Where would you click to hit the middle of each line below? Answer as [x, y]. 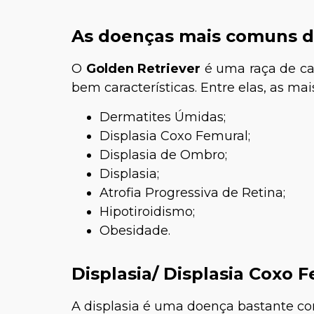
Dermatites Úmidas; [163, 117]
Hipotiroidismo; [147, 212]
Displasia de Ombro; [163, 155]
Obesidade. [135, 231]
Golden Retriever [145, 69]
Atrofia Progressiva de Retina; [192, 193]
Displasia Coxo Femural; [175, 136]
